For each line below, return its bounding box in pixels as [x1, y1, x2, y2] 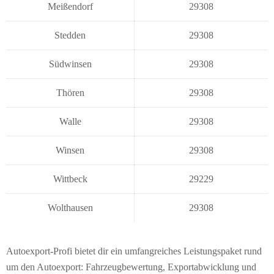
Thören [56, 87, 84, 98]
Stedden [54, 29, 86, 40]
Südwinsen [48, 58, 92, 69]
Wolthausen [47, 202, 93, 213]
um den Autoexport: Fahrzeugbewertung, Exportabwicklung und [6, 261, 256, 272]
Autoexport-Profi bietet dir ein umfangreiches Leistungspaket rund [6, 245, 262, 256]
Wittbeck [53, 173, 87, 184]
